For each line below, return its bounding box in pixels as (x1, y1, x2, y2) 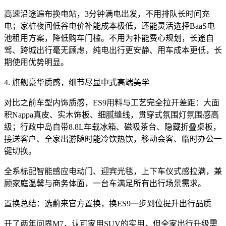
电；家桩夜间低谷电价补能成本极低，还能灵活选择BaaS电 (4, 22, 215, 31)
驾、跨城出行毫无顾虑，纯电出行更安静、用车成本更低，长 (4, 46, 222, 55)
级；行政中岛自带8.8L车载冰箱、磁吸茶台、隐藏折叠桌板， (4, 123, 221, 132)
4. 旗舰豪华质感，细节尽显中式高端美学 (4, 78, 149, 87)
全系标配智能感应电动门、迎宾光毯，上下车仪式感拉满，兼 (4, 167, 222, 176)
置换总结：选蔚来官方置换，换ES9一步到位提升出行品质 (4, 199, 211, 208)
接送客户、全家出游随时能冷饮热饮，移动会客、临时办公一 (4, 135, 222, 144)
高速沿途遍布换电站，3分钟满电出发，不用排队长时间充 (4, 10, 210, 19)
